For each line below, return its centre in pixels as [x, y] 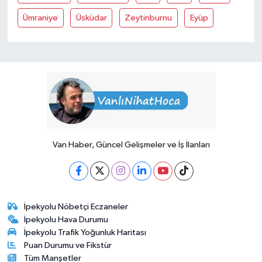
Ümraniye [41, 18]
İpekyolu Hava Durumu [66, 219]
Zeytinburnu [149, 18]
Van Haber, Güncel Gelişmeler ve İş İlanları [131, 144]
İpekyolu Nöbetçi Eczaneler [76, 206]
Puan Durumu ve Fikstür [68, 245]
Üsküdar [91, 18]
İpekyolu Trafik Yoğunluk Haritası [85, 232]
